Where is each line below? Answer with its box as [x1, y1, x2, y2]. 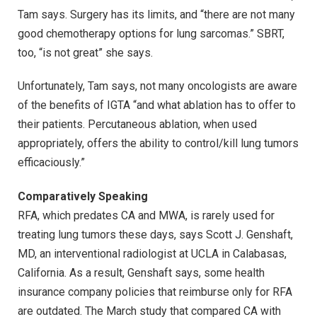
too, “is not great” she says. [18, 45, 153, 59]
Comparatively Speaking [18, 190, 148, 204]
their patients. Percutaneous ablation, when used [18, 117, 257, 132]
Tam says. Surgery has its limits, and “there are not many [18, 7, 295, 21]
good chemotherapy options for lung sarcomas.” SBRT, [18, 26, 284, 40]
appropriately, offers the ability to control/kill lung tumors [18, 137, 299, 151]
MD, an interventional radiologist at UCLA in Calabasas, [18, 247, 287, 261]
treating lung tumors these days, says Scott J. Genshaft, [18, 228, 293, 242]
